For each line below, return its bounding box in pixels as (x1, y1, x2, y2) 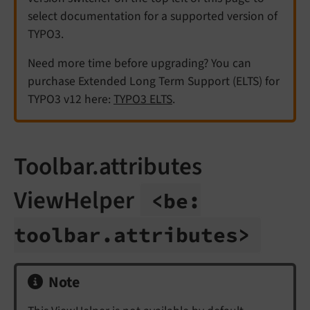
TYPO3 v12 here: (28, 91, 113, 108)
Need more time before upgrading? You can (28, 55, 251, 72)
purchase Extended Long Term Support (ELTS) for (28, 73, 280, 90)
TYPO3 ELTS (113, 91, 172, 108)
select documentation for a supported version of (28, 8, 277, 25)
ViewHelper (14, 183, 139, 218)
